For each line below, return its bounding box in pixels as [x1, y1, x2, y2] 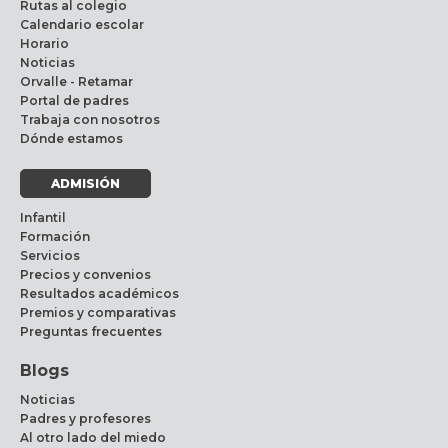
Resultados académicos [20, 285, 179, 301]
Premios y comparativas [20, 304, 176, 320]
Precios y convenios [20, 266, 151, 282]
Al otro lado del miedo [20, 429, 166, 445]
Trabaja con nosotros [20, 111, 160, 127]
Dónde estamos [20, 130, 123, 146]
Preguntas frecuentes [20, 323, 162, 339]
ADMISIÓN [51, 175, 120, 191]
